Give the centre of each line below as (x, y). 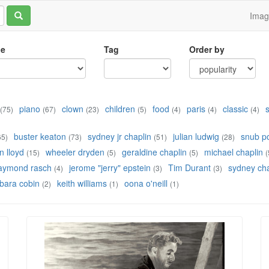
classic (235, 109)
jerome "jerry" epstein (110, 168)
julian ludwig (196, 137)
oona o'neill (146, 183)
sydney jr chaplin (119, 137)
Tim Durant (189, 168)
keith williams (82, 183)
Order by (207, 50)
